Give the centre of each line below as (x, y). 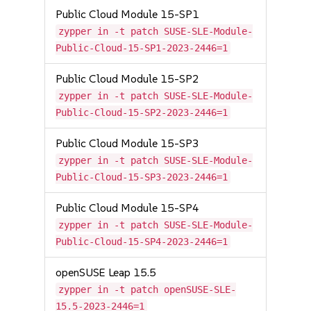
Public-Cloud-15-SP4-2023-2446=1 (142, 242)
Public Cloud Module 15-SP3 (128, 143)
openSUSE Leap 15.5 (106, 272)
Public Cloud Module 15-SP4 (128, 208)
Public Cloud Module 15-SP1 (128, 14)
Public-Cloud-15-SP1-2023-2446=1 (142, 48)
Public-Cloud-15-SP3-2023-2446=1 (142, 177)
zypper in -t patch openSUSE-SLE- (148, 289)
